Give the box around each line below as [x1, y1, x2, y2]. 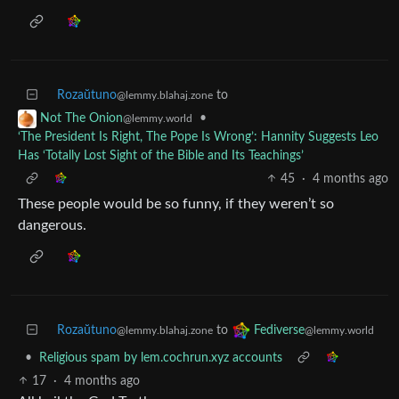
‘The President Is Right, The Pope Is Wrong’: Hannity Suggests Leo [18, 130, 379, 143]
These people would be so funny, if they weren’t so [18, 196, 334, 211]
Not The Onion [40, 111, 123, 125]
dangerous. [18, 217, 86, 232]
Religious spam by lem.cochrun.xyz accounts [39, 351, 282, 364]
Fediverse [254, 323, 305, 337]
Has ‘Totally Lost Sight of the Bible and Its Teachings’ [18, 149, 304, 162]
